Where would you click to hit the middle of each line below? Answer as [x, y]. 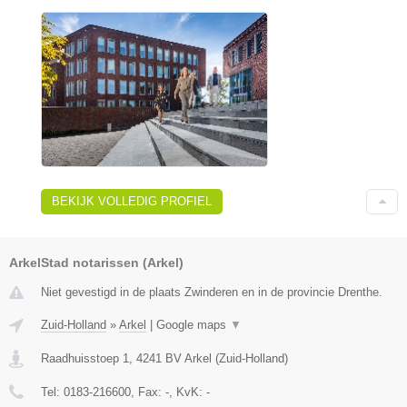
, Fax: [148, 392]
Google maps [193, 324]
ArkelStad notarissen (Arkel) [96, 262]
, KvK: [188, 392]
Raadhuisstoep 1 [85, 358]
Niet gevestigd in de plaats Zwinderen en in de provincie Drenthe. [212, 292]
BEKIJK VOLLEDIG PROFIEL [132, 201]
